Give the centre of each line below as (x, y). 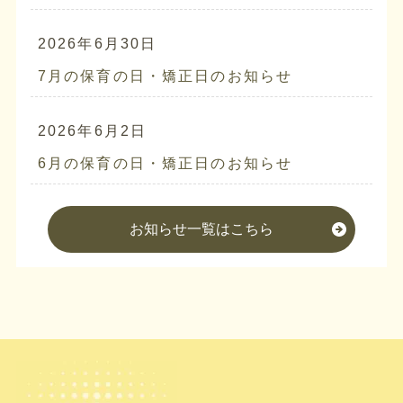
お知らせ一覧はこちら (201, 228)
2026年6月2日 (92, 130)
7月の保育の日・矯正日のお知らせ (165, 76)
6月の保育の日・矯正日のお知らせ (165, 163)
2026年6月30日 (97, 43)
